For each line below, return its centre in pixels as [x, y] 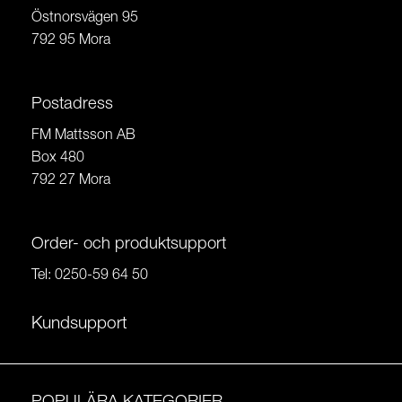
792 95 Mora [71, 41]
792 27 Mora [71, 181]
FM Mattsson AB [83, 136]
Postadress [72, 105]
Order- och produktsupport [129, 245]
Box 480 [58, 158]
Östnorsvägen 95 [85, 18]
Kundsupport [79, 325]
